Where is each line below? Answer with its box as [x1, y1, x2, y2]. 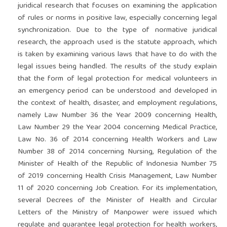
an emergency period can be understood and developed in [17, 85, 217, 98]
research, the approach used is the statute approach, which [17, 36, 217, 50]
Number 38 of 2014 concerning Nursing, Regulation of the [17, 145, 217, 159]
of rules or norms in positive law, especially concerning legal [17, 12, 217, 25]
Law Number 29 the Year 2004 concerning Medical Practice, [17, 121, 217, 135]
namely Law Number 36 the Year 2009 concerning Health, [17, 109, 217, 123]
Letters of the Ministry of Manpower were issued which [17, 206, 217, 220]
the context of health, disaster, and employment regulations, [17, 97, 217, 110]
